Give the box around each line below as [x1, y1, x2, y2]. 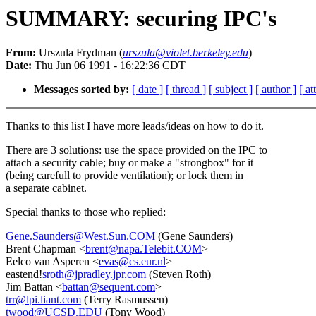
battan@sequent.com [62, 281, 155, 293]
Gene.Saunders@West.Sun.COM [6, 230, 155, 243]
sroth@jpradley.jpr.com [42, 268, 146, 281]
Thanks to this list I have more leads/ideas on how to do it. [6, 120, 264, 133]
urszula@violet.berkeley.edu [123, 47, 248, 59]
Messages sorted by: [34, 83, 129, 96]
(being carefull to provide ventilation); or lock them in [6, 169, 243, 182]
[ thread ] [166, 83, 206, 96]
